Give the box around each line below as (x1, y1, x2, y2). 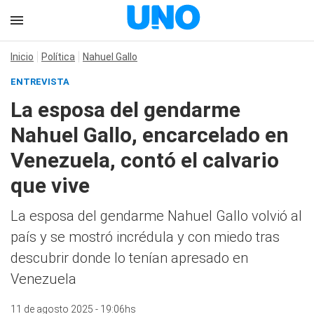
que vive (11, 173, 90, 198)
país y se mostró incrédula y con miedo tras (11, 228, 280, 245)
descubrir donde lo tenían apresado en (11, 250, 248, 266)
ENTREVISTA (11, 76, 69, 87)
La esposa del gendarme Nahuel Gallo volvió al (11, 207, 302, 224)
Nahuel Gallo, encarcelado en (11, 123, 289, 147)
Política (41, 51, 75, 62)
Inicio (11, 51, 34, 62)
